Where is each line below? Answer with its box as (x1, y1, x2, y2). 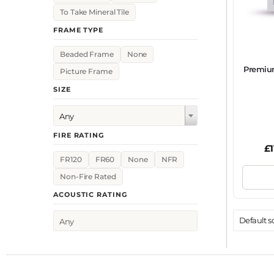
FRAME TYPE (53, 25, 103, 34)
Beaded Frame (60, 50, 114, 59)
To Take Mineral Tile (60, 7, 129, 17)
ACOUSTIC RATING (53, 190, 127, 199)
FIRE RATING (53, 130, 104, 139)
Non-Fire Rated (60, 172, 116, 182)
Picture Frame (60, 67, 113, 76)
